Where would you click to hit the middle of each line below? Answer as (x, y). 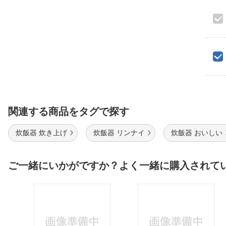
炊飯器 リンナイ (119, 133)
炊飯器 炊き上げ (41, 133)
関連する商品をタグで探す (69, 111)
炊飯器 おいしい (197, 133)
